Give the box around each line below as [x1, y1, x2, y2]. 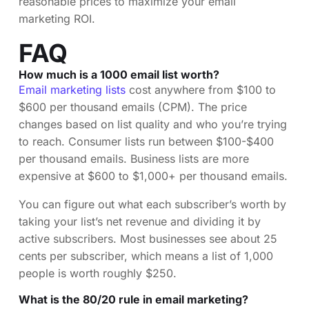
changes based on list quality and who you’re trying [19, 117, 287, 131]
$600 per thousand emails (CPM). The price [19, 99, 247, 114]
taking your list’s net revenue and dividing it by [19, 214, 261, 228]
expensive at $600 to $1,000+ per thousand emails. [19, 168, 288, 183]
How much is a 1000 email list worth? [19, 67, 219, 81]
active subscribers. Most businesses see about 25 [19, 231, 277, 246]
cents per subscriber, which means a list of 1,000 [19, 248, 273, 263]
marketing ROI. [19, 11, 95, 26]
